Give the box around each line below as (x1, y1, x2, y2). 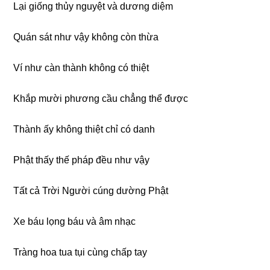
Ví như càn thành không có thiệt (13, 62, 149, 73)
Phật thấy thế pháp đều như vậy (13, 154, 150, 165)
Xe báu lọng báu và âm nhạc (13, 216, 136, 227)
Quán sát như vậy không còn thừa (13, 31, 159, 42)
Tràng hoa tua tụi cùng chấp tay (13, 246, 148, 257)
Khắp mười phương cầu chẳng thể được (13, 93, 189, 104)
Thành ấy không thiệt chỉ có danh (13, 124, 155, 134)
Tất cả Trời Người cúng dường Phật (13, 185, 169, 196)
